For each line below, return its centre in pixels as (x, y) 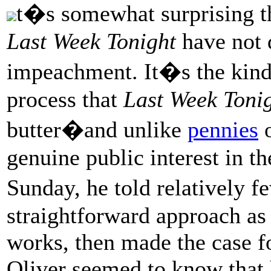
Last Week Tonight (91, 41)
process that (65, 99)
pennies (223, 129)
